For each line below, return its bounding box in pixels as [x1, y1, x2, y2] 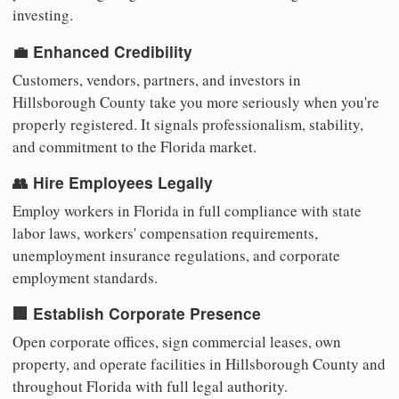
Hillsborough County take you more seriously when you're [12, 91, 379, 112]
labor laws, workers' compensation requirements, [12, 222, 318, 243]
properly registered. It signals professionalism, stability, [12, 113, 363, 134]
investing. [12, 4, 73, 26]
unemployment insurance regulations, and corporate [12, 244, 340, 265]
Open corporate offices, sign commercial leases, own [12, 331, 341, 353]
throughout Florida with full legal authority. [12, 376, 288, 397]
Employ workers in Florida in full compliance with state [12, 199, 362, 221]
